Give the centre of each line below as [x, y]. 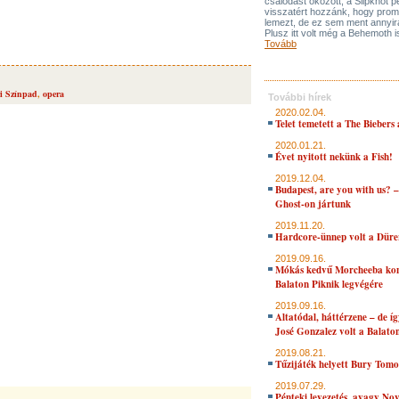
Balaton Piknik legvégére [329, 284]
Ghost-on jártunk [313, 204]
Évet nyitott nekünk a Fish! [334, 157]
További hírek [300, 97]
